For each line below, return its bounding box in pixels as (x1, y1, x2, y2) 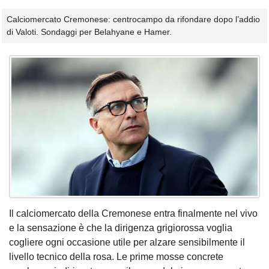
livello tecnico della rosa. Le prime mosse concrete (9, 252, 223, 262)
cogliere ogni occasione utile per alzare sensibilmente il (9, 237, 245, 248)
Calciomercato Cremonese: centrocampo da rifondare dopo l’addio (7, 14, 260, 25)
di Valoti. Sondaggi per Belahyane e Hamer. (7, 27, 172, 37)
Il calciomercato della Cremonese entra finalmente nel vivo (9, 208, 258, 219)
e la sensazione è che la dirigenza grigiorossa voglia (9, 223, 232, 234)
